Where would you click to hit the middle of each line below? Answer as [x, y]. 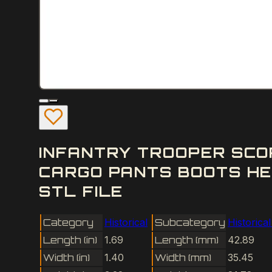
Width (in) [66, 257]
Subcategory [190, 222]
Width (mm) [183, 257]
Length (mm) [187, 240]
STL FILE [81, 191]
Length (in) [70, 240]
